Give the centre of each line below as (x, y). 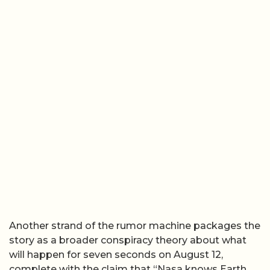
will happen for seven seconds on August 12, (116, 255)
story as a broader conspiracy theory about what (128, 240)
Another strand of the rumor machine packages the (135, 226)
